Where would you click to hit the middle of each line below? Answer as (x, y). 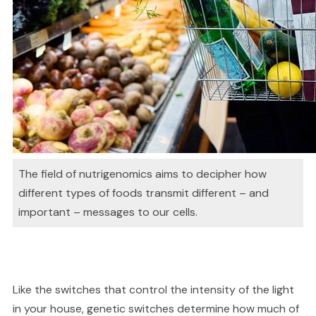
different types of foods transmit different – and (143, 193)
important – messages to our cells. (108, 212)
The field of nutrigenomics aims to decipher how (142, 174)
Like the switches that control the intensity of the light (153, 290)
